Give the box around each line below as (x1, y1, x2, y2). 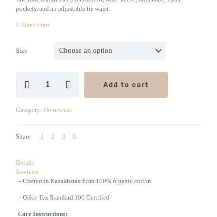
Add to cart (103, 80, 149, 89)
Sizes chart (21, 21, 49, 29)
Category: (16, 106, 44, 113)
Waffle (15, 82, 32, 89)
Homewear (44, 106, 71, 113)
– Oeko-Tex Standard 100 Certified (17, 194, 109, 201)
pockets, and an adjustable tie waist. (16, 5, 110, 12)
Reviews (16, 168, 38, 175)
